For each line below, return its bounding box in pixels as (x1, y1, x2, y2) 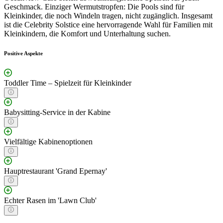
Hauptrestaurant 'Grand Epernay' (4, 167, 107, 176)
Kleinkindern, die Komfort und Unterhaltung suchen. (4, 29, 171, 38)
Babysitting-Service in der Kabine (4, 108, 111, 117)
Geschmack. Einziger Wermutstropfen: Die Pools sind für (4, 2, 184, 11)
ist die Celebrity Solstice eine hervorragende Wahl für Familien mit (4, 20, 213, 29)
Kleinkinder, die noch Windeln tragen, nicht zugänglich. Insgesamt (4, 11, 213, 20)
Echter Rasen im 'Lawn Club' (4, 196, 97, 205)
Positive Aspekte (4, 50, 43, 57)
